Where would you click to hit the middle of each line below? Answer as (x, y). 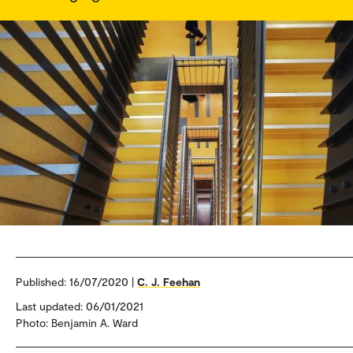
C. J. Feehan (169, 282)
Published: (43, 282)
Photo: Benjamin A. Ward (77, 323)
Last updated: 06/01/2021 (80, 306)
